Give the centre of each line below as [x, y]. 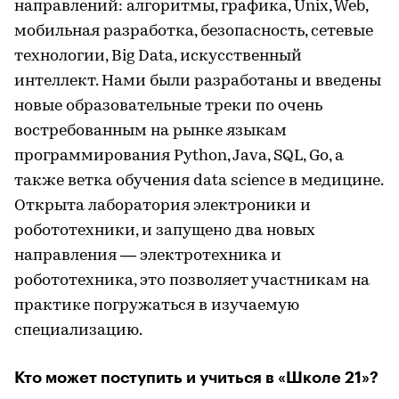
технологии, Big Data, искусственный [158, 56]
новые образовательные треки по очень [168, 106]
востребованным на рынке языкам [151, 131]
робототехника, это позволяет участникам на [192, 281]
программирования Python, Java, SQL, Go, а [179, 156]
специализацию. [78, 330]
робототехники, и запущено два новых [165, 231]
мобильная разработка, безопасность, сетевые [194, 31]
